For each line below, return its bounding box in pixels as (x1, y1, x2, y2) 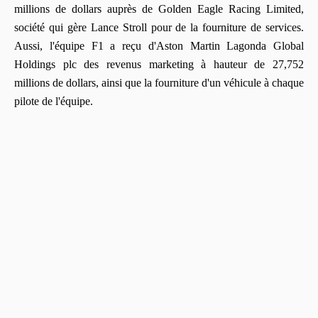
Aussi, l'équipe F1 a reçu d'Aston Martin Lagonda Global (14, 39, 304, 52)
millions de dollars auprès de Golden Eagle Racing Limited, (14, 2, 304, 15)
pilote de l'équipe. (14, 94, 93, 107)
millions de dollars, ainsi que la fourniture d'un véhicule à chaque (14, 76, 304, 89)
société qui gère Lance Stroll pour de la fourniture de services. (14, 21, 304, 33)
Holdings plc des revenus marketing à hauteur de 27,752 (14, 57, 304, 70)
